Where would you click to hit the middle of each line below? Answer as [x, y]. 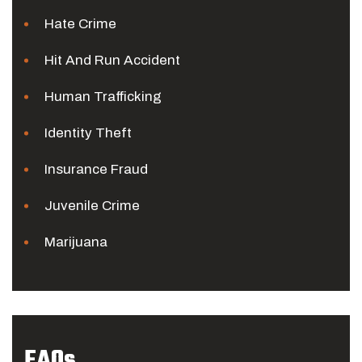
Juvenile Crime [92, 206]
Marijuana [76, 242]
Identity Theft [88, 133]
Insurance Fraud [96, 169]
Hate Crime [80, 24]
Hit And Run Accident [112, 60]
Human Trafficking [103, 97]
